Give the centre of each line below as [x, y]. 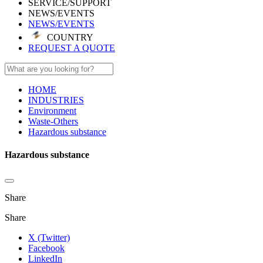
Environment [52, 110]
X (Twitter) [49, 238]
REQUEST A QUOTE [72, 48]
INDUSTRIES [56, 100]
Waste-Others [53, 121]
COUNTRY [69, 37]
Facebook [46, 248]
